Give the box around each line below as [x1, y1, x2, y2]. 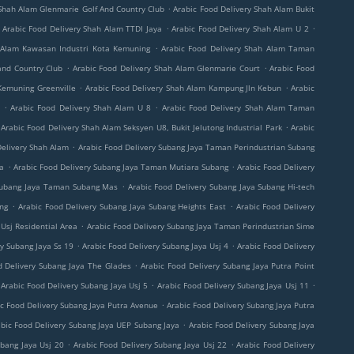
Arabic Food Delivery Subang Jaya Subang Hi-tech [127, 181, 315, 192]
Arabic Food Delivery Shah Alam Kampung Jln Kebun [85, 82, 282, 93]
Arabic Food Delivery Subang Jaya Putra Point [141, 260, 315, 271]
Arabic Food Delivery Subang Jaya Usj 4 [82, 240, 228, 251]
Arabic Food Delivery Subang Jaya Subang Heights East [17, 201, 227, 212]
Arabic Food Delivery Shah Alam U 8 [10, 102, 151, 113]
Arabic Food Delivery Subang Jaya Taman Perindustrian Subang [77, 141, 315, 153]
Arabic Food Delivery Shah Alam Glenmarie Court [72, 62, 260, 73]
